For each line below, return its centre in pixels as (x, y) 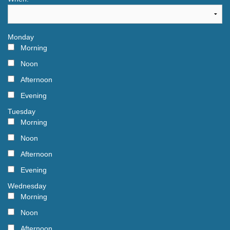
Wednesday (27, 186)
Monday (21, 37)
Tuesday (22, 112)
